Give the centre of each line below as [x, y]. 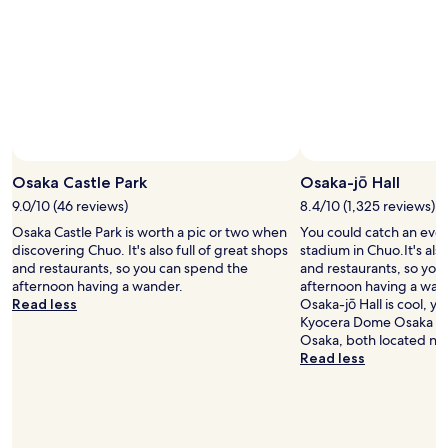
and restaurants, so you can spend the [130, 268]
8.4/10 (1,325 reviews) [367, 206]
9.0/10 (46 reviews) [70, 206]
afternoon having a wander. [97, 286]
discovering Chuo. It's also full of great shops [150, 250]
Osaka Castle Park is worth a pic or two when [149, 232]
